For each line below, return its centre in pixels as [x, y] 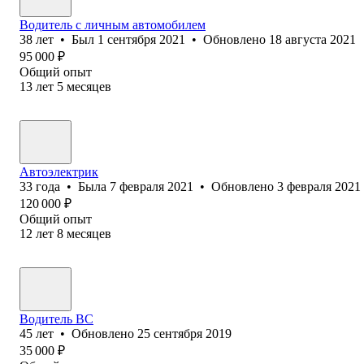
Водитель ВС [56, 318]
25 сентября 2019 [184, 333]
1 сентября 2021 [141, 39]
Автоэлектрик [59, 171]
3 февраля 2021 [319, 186]
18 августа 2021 [312, 39]
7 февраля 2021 [152, 186]
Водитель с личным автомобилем [113, 24]
